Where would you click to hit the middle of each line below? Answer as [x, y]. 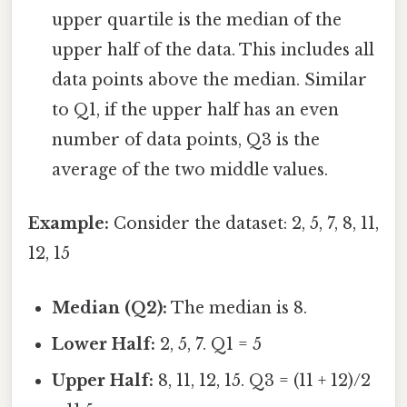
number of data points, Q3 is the [186, 140]
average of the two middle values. [190, 170]
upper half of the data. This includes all [213, 50]
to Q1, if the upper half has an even [196, 110]
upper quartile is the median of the [197, 20]
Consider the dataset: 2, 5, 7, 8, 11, [244, 224]
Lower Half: [104, 344]
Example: [69, 224]
